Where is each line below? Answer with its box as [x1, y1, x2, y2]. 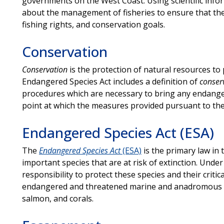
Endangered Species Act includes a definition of [21, 75, 199, 87]
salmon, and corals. [21, 192, 93, 204]
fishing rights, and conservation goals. [21, 18, 165, 30]
